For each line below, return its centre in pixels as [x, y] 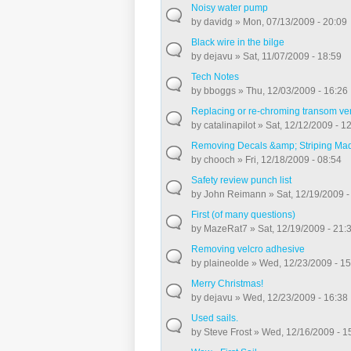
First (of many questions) [244, 214]
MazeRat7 [226, 228]
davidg [219, 22]
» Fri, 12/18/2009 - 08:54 [289, 159]
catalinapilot [230, 125]
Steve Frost [228, 332]
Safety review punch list [242, 180]
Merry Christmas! [228, 283]
